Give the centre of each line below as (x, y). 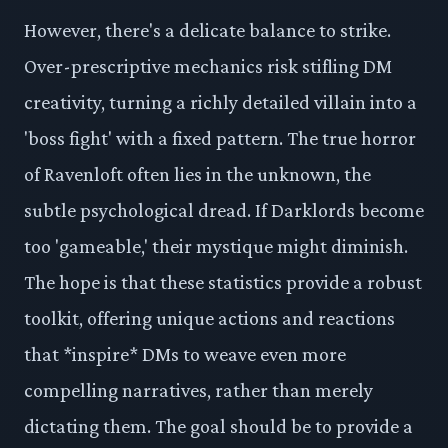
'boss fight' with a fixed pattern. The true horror (220, 137)
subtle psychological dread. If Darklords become (224, 209)
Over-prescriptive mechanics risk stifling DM (208, 65)
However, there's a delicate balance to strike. (207, 29)
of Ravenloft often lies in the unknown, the (197, 173)
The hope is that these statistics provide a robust (223, 281)
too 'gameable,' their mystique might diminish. (216, 245)
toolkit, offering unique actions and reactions (209, 317)
